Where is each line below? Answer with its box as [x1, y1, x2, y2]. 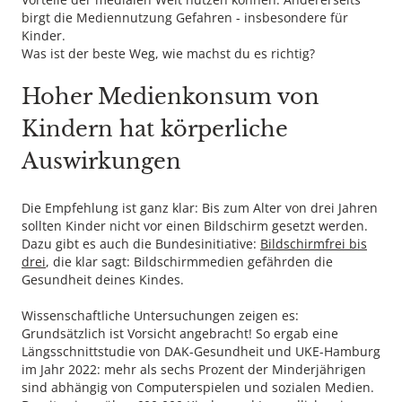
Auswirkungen [22, 148, 181, 174]
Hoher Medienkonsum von [22, 83, 319, 109]
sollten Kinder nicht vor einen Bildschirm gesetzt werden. [22, 217, 368, 234]
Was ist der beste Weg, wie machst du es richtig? [22, 45, 315, 62]
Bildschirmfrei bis [260, 235, 367, 252]
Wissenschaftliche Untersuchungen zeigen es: [22, 307, 299, 324]
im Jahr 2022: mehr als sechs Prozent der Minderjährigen [22, 361, 366, 378]
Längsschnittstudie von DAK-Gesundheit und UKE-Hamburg [22, 343, 380, 360]
